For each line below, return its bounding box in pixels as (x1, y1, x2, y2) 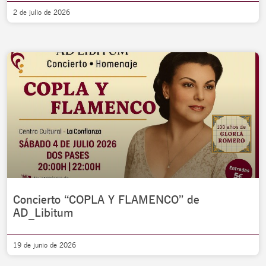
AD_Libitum (13, 205, 73, 220)
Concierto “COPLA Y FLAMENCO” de (13, 192, 199, 207)
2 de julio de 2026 (13, 8, 70, 17)
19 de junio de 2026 (13, 240, 76, 249)
